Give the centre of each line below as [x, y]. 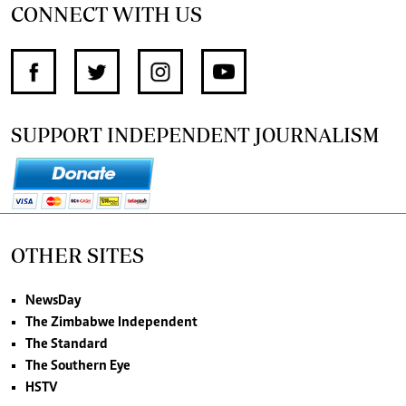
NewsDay [53, 300]
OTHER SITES [77, 255]
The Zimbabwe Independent [111, 322]
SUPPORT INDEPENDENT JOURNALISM [195, 134]
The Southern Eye [78, 366]
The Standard [67, 344]
